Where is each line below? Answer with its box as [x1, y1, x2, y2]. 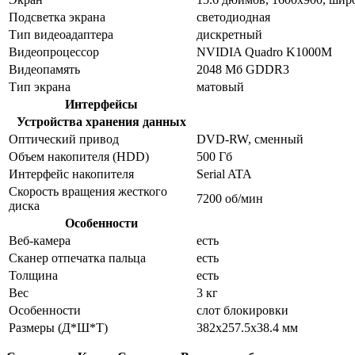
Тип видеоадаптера [9, 27, 113, 41]
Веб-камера [9, 233, 71, 247]
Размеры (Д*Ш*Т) [9, 320, 108, 334]
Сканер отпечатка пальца [9, 250, 146, 265]
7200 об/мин [197, 191, 263, 205]
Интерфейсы [64, 97, 138, 111]
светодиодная [197, 10, 270, 24]
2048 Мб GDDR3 [197, 62, 289, 76]
